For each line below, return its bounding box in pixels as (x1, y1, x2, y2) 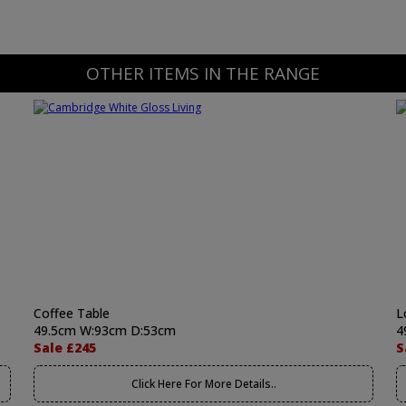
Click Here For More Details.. (130, 376, 276, 391)
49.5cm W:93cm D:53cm (34, 322, 176, 339)
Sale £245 (34, 339, 96, 356)
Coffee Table (34, 304, 110, 322)
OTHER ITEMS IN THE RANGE (86, 62, 320, 85)
